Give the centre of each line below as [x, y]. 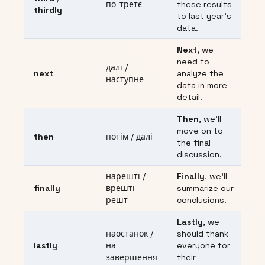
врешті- [122, 188]
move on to [200, 131]
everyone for [203, 246]
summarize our [205, 188]
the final [194, 143]
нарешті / [126, 177]
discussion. [199, 155]
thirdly [48, 10]
